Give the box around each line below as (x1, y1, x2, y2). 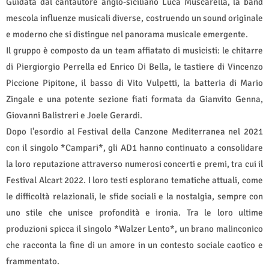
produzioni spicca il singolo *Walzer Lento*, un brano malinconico (6, 223, 263, 234)
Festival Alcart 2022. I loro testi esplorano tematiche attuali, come (6, 174, 263, 186)
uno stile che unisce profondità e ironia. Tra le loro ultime (6, 207, 263, 218)
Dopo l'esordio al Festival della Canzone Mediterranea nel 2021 (6, 125, 263, 137)
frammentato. (6, 255, 59, 267)
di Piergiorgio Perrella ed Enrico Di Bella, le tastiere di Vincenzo (6, 61, 263, 72)
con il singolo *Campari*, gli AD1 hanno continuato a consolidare (6, 142, 263, 153)
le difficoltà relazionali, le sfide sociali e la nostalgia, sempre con (6, 190, 263, 202)
